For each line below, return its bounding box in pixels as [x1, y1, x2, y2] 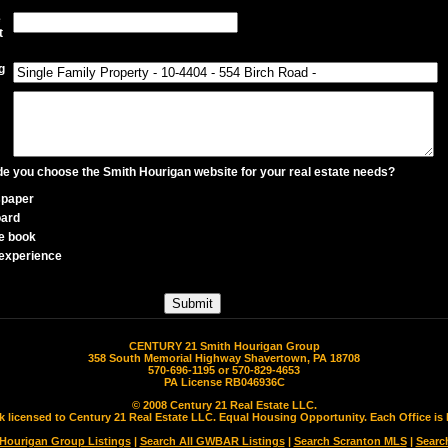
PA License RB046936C [163, 376, 285, 389]
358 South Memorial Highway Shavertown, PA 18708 [88, 352, 360, 365]
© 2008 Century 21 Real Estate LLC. [131, 399, 317, 412]
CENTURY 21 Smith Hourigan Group [128, 340, 320, 353]
